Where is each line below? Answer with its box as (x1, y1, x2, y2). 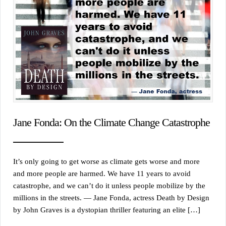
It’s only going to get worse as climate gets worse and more (13, 157, 200, 166)
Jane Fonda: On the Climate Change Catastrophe (13, 116, 210, 129)
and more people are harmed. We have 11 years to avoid (13, 169, 191, 178)
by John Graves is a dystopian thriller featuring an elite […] (13, 206, 200, 214)
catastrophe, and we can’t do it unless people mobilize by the (13, 182, 205, 190)
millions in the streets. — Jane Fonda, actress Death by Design (13, 194, 209, 202)
